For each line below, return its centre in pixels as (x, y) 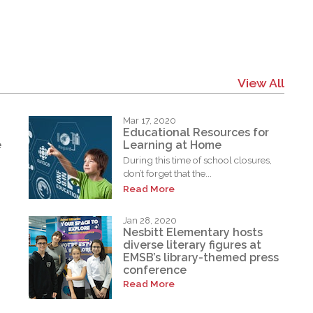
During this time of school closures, (198, 160)
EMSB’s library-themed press (201, 258)
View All (261, 82)
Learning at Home (173, 145)
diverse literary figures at (192, 245)
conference (155, 270)
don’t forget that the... (168, 174)
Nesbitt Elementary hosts (193, 233)
